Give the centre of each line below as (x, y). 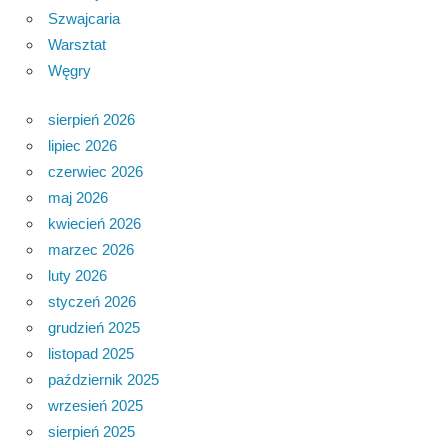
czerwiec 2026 (95, 171)
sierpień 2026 (91, 119)
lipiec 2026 (82, 145)
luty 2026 (77, 275)
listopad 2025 (91, 353)
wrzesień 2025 (95, 405)
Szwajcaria (84, 19)
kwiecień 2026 (94, 223)
